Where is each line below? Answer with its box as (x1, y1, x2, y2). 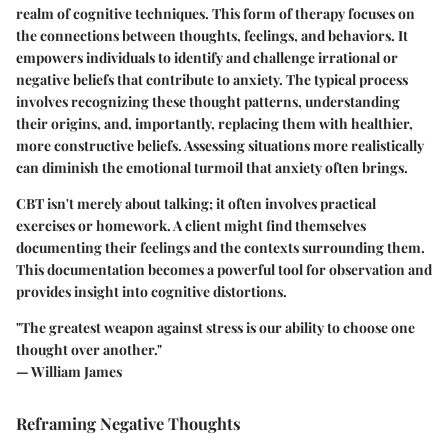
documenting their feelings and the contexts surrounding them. (16, 237, 425, 257)
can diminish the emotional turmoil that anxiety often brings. (16, 157, 408, 177)
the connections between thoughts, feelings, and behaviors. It (16, 25, 408, 45)
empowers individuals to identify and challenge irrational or (16, 47, 398, 67)
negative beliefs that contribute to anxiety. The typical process (16, 69, 408, 89)
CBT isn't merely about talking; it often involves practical (16, 193, 376, 213)
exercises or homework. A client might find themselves (16, 215, 366, 235)
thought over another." (16, 339, 162, 359)
